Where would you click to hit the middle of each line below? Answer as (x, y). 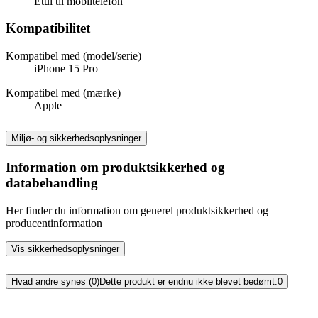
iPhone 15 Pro (66, 68)
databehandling (52, 182)
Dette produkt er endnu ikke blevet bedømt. (188, 282)
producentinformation (54, 223)
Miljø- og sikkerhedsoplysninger (76, 138)
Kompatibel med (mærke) (63, 92)
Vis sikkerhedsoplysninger (65, 248)
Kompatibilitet (48, 28)
